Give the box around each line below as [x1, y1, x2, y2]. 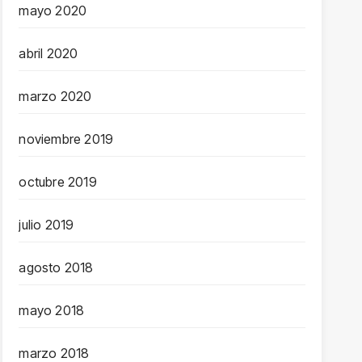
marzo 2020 [19, 88, 92, 104]
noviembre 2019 [19, 131, 114, 147]
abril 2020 [19, 45, 78, 61]
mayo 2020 [19, 2, 87, 19]
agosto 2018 [19, 259, 94, 276]
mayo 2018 [19, 302, 85, 318]
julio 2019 [19, 217, 74, 233]
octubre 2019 [19, 174, 97, 190]
